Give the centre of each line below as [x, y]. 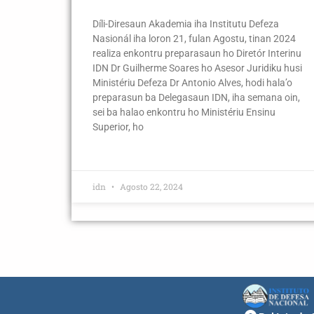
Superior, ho [118, 127]
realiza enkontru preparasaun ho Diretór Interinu [197, 53]
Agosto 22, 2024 [150, 186]
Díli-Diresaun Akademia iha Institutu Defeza [186, 23]
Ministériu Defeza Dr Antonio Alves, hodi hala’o [192, 82]
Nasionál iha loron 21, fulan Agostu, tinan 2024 [194, 38]
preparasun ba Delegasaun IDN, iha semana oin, [196, 97]
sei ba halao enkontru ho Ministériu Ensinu [184, 112]
